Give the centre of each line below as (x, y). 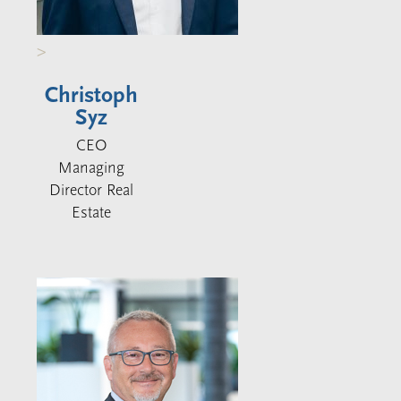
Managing (92, 167)
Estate (92, 212)
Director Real (92, 190)
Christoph (92, 95)
